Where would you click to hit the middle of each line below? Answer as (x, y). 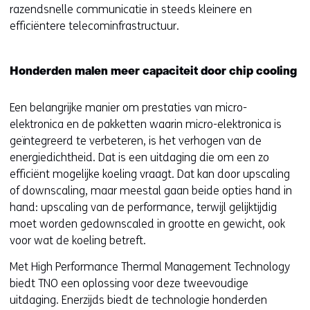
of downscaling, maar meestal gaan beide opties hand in (151, 191)
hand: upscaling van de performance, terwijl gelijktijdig (143, 207)
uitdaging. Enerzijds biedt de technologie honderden (138, 300)
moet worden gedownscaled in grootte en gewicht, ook (147, 224)
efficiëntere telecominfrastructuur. (94, 26)
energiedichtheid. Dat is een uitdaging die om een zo (139, 157)
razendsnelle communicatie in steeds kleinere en (131, 9)
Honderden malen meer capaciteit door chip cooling (153, 72)
